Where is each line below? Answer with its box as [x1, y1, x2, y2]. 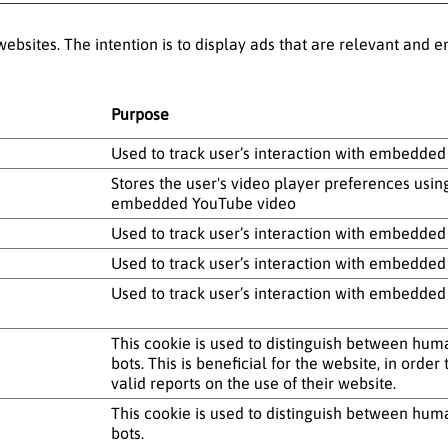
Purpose [111, 104, 169, 123]
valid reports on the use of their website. [111, 373, 396, 392]
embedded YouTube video [111, 193, 296, 212]
